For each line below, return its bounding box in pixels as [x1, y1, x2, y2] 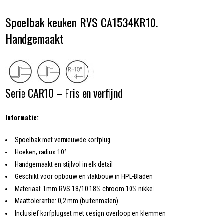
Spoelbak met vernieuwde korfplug [15, 136, 111, 144]
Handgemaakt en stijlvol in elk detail [15, 160, 113, 169]
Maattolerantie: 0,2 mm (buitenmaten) [15, 197, 119, 205]
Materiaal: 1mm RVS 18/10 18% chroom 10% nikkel [15, 185, 154, 193]
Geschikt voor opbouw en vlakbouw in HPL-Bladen [15, 173, 153, 181]
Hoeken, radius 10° [15, 148, 67, 156]
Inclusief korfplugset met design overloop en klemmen [15, 209, 166, 218]
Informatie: [5, 112, 39, 123]
